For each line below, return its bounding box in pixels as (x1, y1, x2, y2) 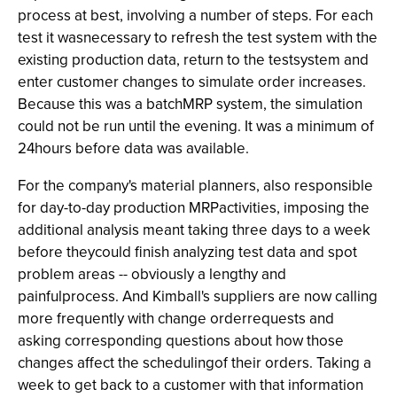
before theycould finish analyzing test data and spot (18, 241, 357, 263)
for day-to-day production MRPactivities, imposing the (18, 197, 370, 219)
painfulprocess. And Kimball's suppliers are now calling (18, 285, 378, 307)
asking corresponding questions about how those (18, 330, 344, 352)
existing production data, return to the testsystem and (18, 49, 369, 71)
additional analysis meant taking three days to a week (18, 219, 370, 241)
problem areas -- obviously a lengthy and (18, 263, 286, 285)
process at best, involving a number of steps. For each (18, 4, 373, 27)
